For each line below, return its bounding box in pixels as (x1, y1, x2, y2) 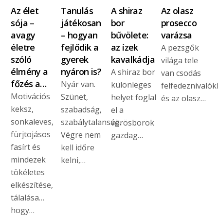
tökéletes (11, 167, 45, 178)
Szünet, (61, 91, 89, 103)
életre (11, 41, 35, 54)
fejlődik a (61, 41, 99, 54)
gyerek (61, 54, 89, 66)
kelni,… (61, 155, 86, 166)
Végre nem (61, 129, 101, 141)
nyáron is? (61, 66, 102, 78)
